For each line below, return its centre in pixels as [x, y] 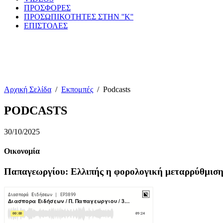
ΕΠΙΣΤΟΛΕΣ [46, 26]
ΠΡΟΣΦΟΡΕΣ [47, 8]
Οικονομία [22, 151]
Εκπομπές [77, 89]
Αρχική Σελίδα [28, 89]
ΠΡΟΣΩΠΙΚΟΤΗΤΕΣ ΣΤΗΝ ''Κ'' [79, 17]
